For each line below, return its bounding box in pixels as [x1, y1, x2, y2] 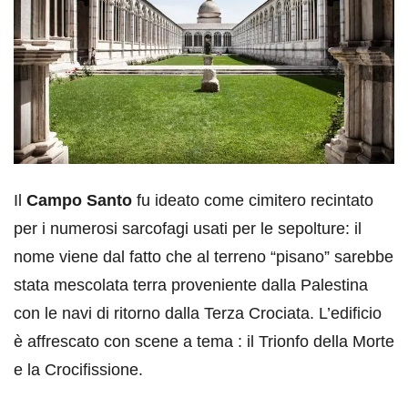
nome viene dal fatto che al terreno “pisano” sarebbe [14, 248, 393, 267]
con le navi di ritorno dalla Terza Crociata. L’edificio [14, 304, 382, 323]
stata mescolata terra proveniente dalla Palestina [14, 276, 368, 295]
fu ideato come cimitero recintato [132, 191, 373, 210]
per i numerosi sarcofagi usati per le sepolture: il [14, 219, 362, 239]
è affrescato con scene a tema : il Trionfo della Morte [14, 332, 394, 352]
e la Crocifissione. [14, 361, 143, 380]
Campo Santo [26, 191, 132, 210]
